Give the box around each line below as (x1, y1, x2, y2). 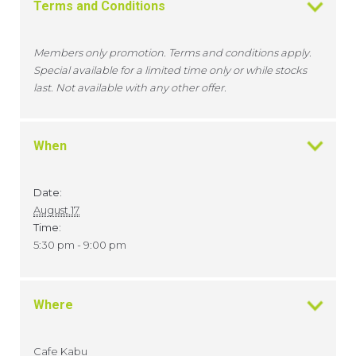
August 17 (33, 203, 79, 217)
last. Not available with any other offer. (33, 81, 226, 95)
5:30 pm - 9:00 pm (33, 238, 126, 252)
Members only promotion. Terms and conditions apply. (33, 46, 311, 60)
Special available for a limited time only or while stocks (33, 64, 307, 77)
